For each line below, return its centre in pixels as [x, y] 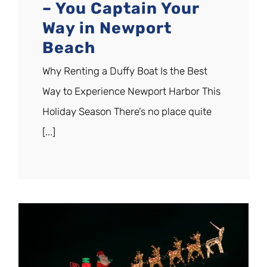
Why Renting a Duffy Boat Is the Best [125, 71]
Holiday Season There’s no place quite [127, 112]
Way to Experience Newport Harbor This [131, 91]
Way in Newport [107, 28]
